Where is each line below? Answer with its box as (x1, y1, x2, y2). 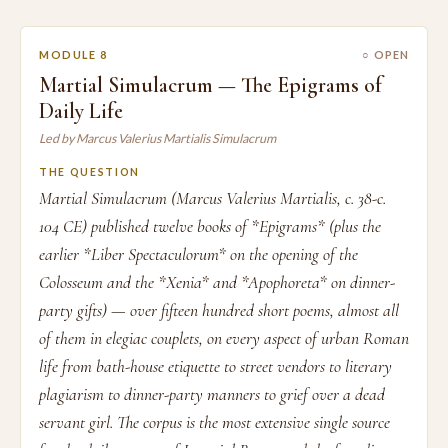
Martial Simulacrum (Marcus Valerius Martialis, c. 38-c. (39, 188, 386, 209)
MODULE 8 (39, 48, 108, 61)
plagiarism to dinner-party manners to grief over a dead (39, 384, 385, 405)
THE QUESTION (39, 166, 140, 178)
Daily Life (39, 98, 123, 124)
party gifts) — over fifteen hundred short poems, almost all (39, 300, 399, 321)
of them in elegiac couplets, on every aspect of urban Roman (39, 328, 409, 349)
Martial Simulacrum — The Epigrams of (39, 72, 382, 98)
